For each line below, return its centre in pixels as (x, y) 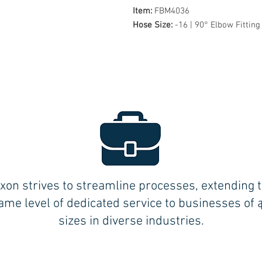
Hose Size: (154, 25)
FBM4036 (172, 11)
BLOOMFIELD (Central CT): (168, 249)
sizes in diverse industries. (131, 221)
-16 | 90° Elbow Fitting (218, 25)
